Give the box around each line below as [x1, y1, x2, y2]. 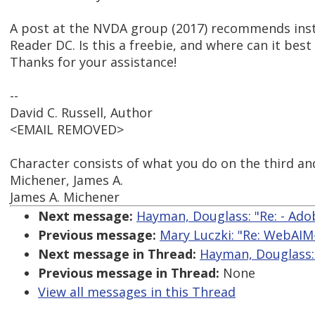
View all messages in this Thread [38, 283, 236, 301]
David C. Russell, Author [10, 104, 153, 122]
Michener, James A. [10, 172, 123, 189]
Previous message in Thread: [38, 264, 219, 282]
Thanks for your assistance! [10, 53, 176, 71]
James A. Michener [10, 188, 120, 206]
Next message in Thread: [38, 245, 196, 263]
